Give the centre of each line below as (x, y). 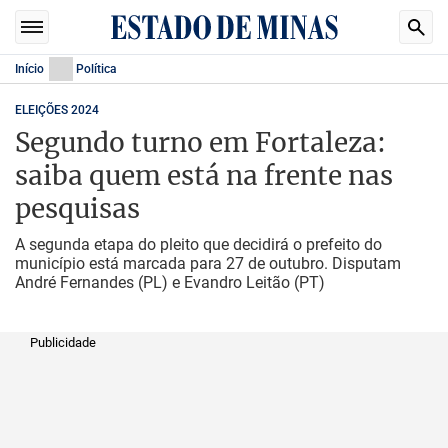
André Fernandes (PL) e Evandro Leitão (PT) (170, 282)
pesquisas (77, 208)
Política (96, 69)
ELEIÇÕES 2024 (57, 110)
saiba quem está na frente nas (204, 175)
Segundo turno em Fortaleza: (200, 142)
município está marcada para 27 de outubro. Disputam (208, 263)
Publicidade (63, 342)
